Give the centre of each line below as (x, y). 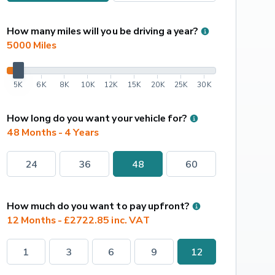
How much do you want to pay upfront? (98, 206)
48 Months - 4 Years (53, 132)
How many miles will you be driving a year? (102, 31)
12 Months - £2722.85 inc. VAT (78, 220)
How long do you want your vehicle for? (97, 118)
